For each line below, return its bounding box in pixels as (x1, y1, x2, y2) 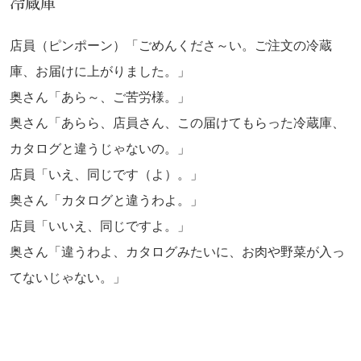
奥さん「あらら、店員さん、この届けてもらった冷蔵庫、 (10, 116, 345, 131)
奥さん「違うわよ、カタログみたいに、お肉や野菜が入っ (10, 245, 345, 259)
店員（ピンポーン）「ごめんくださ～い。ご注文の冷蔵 (10, 39, 332, 53)
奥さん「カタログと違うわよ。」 (10, 193, 203, 208)
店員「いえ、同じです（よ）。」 (10, 168, 203, 182)
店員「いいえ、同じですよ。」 (10, 219, 190, 234)
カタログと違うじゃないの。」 (10, 142, 190, 156)
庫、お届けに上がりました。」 (10, 64, 190, 79)
